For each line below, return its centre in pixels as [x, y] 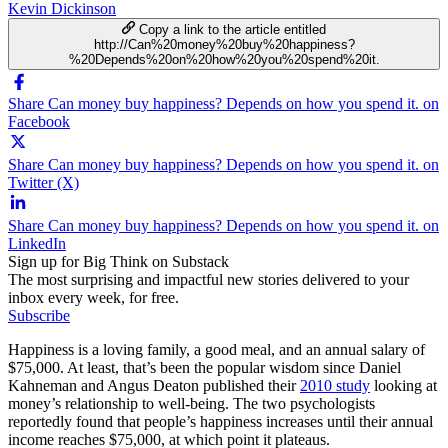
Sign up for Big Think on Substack [118, 261]
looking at [403, 385]
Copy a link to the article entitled [233, 29]
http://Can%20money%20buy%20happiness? [224, 44]
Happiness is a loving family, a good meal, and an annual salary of [216, 349]
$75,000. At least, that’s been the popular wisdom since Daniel [204, 367]
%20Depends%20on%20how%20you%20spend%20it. [224, 59]
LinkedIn [37, 243]
